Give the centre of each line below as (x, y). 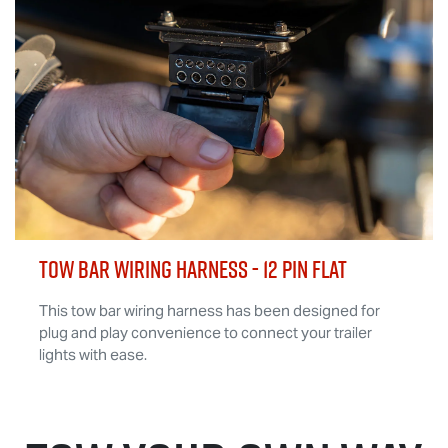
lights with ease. (93, 354)
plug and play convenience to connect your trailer (205, 332)
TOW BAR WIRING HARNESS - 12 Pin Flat (193, 269)
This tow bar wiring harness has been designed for (209, 310)
